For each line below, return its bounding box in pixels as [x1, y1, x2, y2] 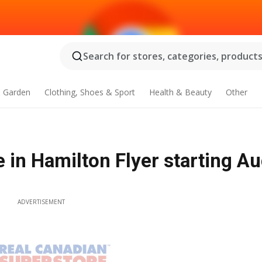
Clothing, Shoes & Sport [44, 87, 136, 98]
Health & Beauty [149, 87, 212, 98]
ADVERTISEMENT [17, 198, 65, 206]
